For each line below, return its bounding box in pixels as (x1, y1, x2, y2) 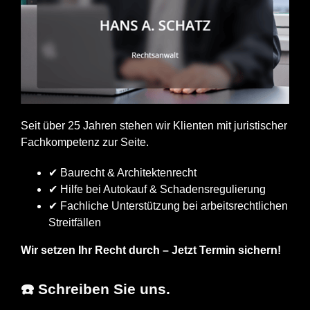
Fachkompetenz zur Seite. (21, 136, 149, 148)
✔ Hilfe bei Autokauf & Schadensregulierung (48, 183, 266, 195)
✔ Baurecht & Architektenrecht (48, 166, 197, 179)
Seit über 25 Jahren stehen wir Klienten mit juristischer (21, 119, 287, 131)
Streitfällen (48, 216, 101, 228)
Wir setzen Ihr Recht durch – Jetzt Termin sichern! (21, 244, 281, 256)
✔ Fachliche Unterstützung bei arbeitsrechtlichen (48, 199, 288, 212)
